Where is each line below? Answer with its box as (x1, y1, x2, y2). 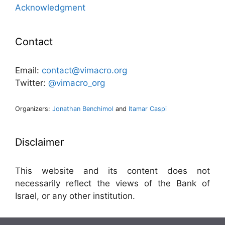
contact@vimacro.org (42, 65, 127, 75)
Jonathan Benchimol (52, 105, 114, 113)
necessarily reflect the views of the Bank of (15, 178, 210, 188)
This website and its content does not (15, 166, 210, 176)
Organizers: (15, 105, 52, 113)
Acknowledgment (15, 2, 85, 13)
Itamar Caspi (129, 105, 167, 113)
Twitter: (15, 77, 48, 88)
